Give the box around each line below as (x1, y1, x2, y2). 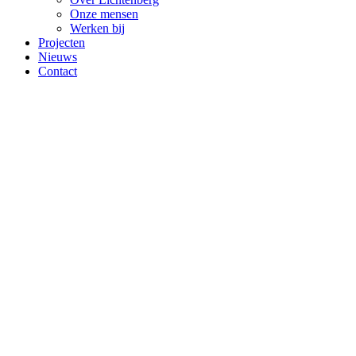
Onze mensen (70, 7, 138, 21)
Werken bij (70, 21, 125, 36)
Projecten (38, 36, 85, 50)
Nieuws (38, 50, 77, 64)
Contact (38, 64, 77, 79)
